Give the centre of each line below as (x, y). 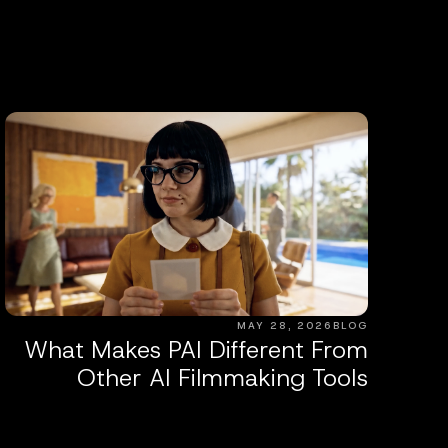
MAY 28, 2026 (285, 325)
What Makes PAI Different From (196, 349)
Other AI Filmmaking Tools (222, 377)
